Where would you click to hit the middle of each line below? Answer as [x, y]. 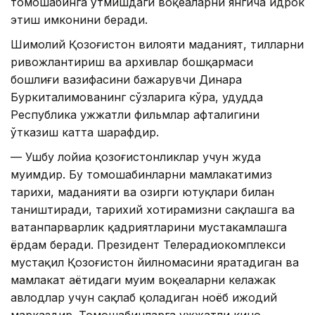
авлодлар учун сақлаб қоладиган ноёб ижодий [144, 298]
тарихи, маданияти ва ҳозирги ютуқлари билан [142, 192]
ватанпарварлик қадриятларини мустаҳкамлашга [149, 227]
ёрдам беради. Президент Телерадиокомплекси [148, 245]
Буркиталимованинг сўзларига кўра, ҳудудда [137, 97]
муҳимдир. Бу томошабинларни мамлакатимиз [141, 175]
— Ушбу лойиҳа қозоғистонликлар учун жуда [136, 157]
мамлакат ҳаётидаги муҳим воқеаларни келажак [143, 280]
